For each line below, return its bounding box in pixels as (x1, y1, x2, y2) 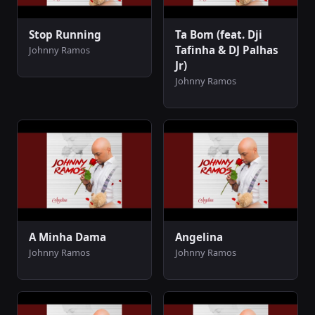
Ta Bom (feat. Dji (175, 27, 262, 41)
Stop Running (29, 27, 101, 41)
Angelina (175, 229, 223, 244)
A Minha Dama (29, 229, 106, 244)
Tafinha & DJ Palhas (175, 42, 278, 57)
